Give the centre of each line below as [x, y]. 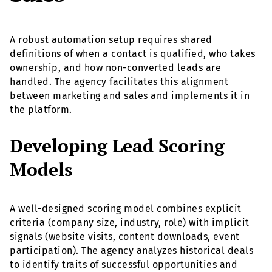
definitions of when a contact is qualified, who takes [133, 54]
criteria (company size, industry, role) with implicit [130, 222]
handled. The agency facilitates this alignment [119, 82]
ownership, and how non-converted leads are [115, 68]
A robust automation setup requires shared [111, 40]
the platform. [41, 110]
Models [41, 169]
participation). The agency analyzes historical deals [131, 250]
